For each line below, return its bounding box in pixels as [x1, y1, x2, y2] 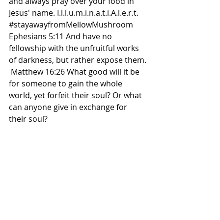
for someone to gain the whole [9, 78, 124, 89]
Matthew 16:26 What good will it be [9, 66, 141, 77]
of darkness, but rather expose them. [9, 55, 148, 65]
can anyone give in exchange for [9, 102, 129, 112]
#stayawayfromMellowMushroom [9, 19, 133, 30]
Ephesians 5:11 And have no [9, 31, 114, 42]
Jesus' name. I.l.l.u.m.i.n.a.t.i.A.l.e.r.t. [9, 7, 140, 18]
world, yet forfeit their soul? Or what [9, 90, 144, 101]
